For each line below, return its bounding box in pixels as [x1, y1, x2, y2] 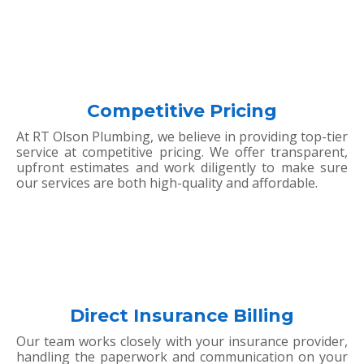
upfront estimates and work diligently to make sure [16, 158, 348, 177]
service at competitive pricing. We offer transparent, [16, 143, 348, 162]
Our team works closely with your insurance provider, [16, 332, 348, 351]
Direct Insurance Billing [70, 305, 294, 327]
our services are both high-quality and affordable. [16, 174, 318, 193]
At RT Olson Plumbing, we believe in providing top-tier [16, 128, 348, 146]
